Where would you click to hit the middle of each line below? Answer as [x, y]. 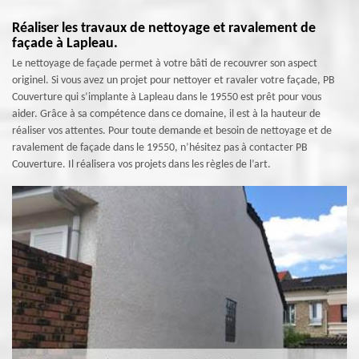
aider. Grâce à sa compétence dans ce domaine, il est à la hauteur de [166, 114]
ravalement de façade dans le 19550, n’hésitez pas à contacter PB [160, 148]
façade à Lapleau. [65, 44]
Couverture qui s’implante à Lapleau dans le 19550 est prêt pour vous [167, 97]
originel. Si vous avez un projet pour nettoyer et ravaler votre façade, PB [173, 81]
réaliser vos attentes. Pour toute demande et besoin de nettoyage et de [172, 131]
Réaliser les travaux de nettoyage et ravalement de [164, 28]
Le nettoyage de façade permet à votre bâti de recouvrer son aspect [165, 64]
